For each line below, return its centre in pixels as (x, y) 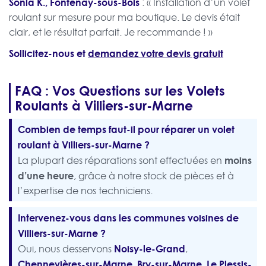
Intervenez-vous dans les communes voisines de (128, 218)
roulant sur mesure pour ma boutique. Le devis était (124, 18)
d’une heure (46, 176)
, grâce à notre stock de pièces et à (154, 176)
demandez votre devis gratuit (156, 53)
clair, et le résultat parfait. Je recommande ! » (111, 32)
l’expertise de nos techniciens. (85, 191)
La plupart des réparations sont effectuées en (121, 161)
